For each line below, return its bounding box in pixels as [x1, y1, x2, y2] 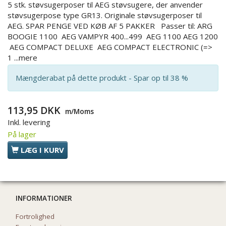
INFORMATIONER [16, 194, 72, 203]
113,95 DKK [8, 103, 63, 118]
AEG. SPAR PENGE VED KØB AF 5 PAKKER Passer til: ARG [8, 21, 212, 31]
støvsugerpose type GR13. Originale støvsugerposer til [8, 10, 202, 21]
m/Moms [63, 106, 94, 117]
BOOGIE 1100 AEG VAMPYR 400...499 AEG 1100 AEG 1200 [8, 31, 218, 42]
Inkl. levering [8, 117, 50, 128]
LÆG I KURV [21, 145, 64, 155]
